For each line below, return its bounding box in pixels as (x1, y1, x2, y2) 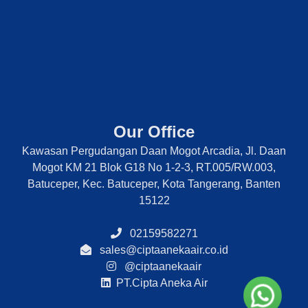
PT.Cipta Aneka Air (110, 276, 208, 289)
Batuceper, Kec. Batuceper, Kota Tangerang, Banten (27, 177, 280, 190)
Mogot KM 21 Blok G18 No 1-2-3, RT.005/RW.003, (32, 161, 276, 173)
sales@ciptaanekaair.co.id (91, 243, 228, 256)
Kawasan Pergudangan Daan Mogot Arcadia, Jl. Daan (22, 144, 286, 157)
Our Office (113, 122, 195, 141)
